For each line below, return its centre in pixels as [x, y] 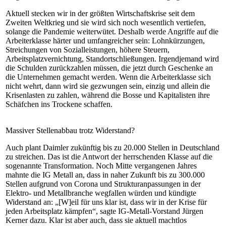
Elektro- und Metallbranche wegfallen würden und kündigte [101, 193]
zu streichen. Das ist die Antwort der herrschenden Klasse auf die [109, 157]
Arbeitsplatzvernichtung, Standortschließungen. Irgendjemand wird [112, 59]
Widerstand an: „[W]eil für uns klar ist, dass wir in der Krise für [106, 202]
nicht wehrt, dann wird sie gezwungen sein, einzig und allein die [108, 86]
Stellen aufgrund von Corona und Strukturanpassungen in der [103, 184]
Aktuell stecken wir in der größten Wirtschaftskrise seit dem [100, 13]
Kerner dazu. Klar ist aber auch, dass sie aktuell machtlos [96, 220]
